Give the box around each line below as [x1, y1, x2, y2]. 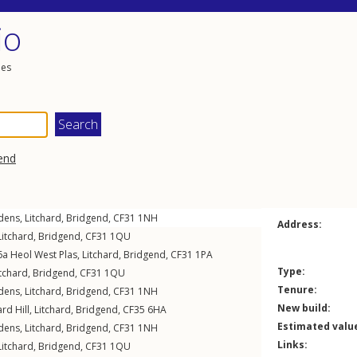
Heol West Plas [10, 248, 77, 261]
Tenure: [277, 283, 317, 296]
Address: [277, 218, 322, 231]
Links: [277, 338, 308, 351]
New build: [277, 301, 331, 315]
